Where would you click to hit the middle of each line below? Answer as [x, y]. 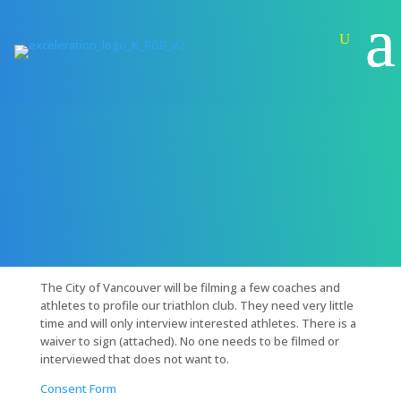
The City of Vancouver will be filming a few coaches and [190, 287]
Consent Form [78, 388]
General [138, 156]
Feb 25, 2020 [73, 156]
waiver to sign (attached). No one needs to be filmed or [189, 341]
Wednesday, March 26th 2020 [151, 130]
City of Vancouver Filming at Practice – [185, 114]
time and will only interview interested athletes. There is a [198, 323]
